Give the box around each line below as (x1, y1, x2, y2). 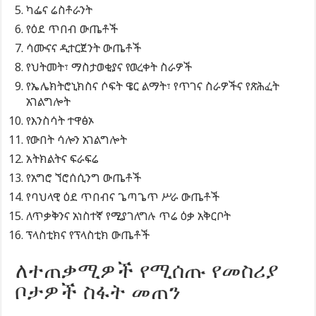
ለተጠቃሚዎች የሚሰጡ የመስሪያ (16, 258, 279, 282)
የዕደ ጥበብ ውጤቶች (26, 20, 119, 37)
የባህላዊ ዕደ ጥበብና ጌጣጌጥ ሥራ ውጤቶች (26, 188, 220, 205)
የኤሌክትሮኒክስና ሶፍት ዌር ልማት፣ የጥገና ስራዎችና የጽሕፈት (26, 78, 280, 94)
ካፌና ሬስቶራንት (26, 1, 93, 18)
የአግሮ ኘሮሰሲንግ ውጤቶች (26, 169, 142, 186)
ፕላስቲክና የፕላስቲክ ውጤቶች (26, 226, 150, 243)
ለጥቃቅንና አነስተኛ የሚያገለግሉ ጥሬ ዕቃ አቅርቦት (26, 207, 231, 224)
